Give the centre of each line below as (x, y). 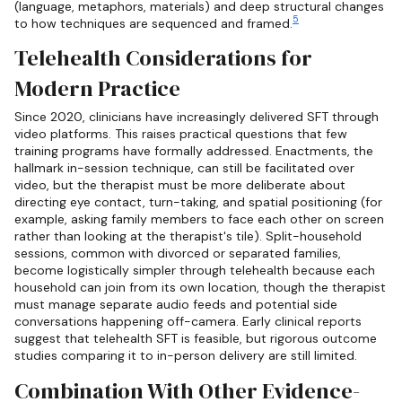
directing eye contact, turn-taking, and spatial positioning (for (198, 202)
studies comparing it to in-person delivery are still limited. (186, 356)
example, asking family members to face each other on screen (199, 219)
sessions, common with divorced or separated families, (178, 253)
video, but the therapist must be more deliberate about (180, 185)
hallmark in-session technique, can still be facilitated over (184, 168)
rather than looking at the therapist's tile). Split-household (188, 236)
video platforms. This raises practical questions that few (181, 134)
